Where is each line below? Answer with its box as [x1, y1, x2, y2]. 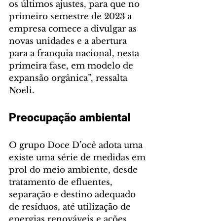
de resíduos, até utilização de [9, 202, 133, 213]
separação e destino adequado [9, 189, 138, 200]
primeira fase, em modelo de [9, 61, 136, 72]
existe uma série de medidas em [9, 152, 148, 163]
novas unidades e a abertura [9, 36, 129, 47]
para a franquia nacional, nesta [9, 48, 142, 59]
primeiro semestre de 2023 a [9, 11, 134, 22]
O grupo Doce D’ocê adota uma [9, 140, 145, 151]
